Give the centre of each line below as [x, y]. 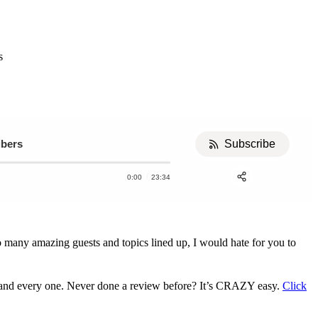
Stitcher [238, 206]
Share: [242, 212]
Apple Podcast [253, 185]
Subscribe [250, 144]
